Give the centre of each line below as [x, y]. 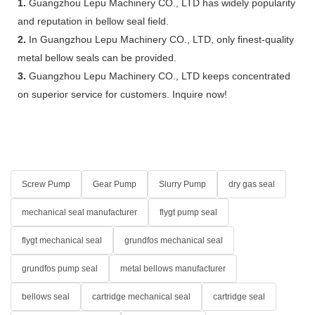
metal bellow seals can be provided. [97, 57]
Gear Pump [115, 184]
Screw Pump [46, 184]
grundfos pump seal [60, 268]
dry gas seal [252, 184]
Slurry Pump [182, 184]
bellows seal [46, 296]
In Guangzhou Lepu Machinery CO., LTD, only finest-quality [160, 39]
